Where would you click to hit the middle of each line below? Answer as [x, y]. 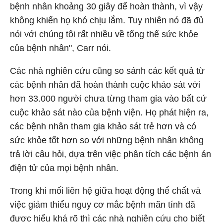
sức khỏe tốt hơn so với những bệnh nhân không [107, 140]
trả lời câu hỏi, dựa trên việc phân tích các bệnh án [111, 154]
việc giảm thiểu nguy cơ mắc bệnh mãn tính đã [103, 205]
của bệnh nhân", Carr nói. [60, 48]
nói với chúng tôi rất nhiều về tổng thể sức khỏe [104, 34]
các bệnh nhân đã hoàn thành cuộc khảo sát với [105, 85]
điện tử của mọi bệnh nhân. [64, 168]
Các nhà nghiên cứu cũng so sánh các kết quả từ [107, 71]
